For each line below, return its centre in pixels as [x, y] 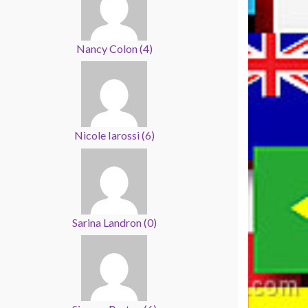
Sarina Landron [108, 222]
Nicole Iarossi [108, 135]
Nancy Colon [108, 49]
